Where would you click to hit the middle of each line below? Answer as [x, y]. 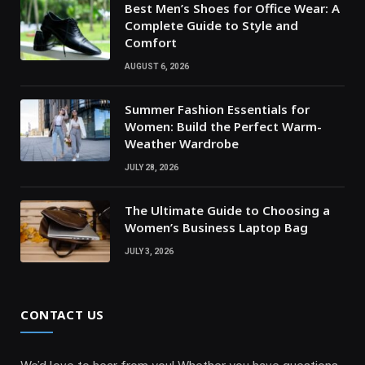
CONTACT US [62, 314]
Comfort [151, 42]
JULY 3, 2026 [149, 251]
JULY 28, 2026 [152, 167]
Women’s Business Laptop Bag [216, 227]
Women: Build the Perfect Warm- [223, 126]
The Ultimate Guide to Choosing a [227, 210]
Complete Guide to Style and [211, 25]
